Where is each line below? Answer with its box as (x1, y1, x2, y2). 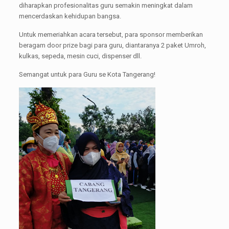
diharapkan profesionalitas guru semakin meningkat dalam (18, 2, 193, 9)
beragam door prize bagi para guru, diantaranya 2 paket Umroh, (18, 41, 206, 49)
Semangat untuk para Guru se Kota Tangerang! (18, 71, 155, 78)
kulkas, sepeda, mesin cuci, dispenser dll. (18, 52, 142, 60)
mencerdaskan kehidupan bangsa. (18, 12, 121, 20)
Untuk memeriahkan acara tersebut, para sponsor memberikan (18, 31, 203, 38)
